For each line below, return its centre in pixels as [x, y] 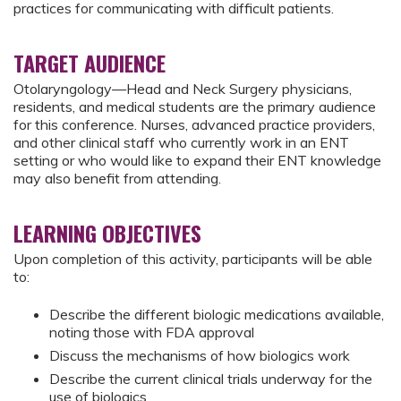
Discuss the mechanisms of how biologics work [200, 356]
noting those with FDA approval [152, 333]
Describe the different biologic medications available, [217, 315]
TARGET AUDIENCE [90, 63]
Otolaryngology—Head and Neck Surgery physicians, [183, 89]
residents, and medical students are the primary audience [195, 107]
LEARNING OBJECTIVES [107, 233]
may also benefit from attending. [117, 178]
